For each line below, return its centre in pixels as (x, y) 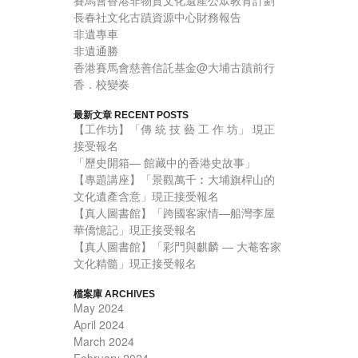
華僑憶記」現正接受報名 (135, 230)
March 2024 (104, 342)
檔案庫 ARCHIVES (114, 294)
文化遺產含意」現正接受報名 (146, 196)
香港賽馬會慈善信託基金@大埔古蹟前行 (174, 68)
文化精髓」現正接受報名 (135, 263)
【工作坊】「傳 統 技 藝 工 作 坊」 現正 (174, 129)
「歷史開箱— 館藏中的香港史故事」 (165, 163)
